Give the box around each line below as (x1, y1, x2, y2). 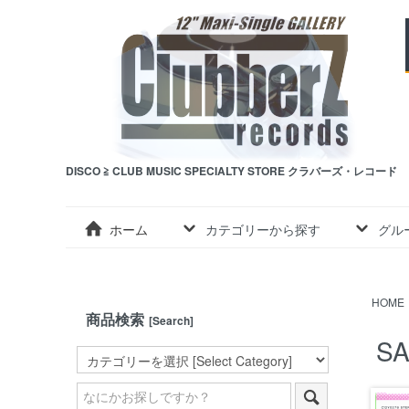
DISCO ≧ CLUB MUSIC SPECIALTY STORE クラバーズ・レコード (66, 163, 397, 179)
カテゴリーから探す (204, 219, 320, 238)
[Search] (149, 312, 194, 330)
